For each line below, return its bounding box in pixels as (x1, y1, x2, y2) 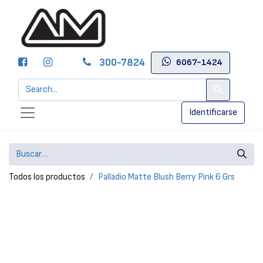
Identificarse (189, 107, 237, 118)
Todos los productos (9, 171, 85, 183)
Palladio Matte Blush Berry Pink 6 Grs (98, 171, 235, 183)
